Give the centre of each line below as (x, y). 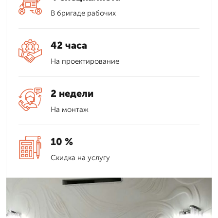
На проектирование (85, 61)
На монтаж (70, 109)
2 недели (72, 93)
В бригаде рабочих (83, 13)
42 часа (69, 45)
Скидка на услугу (80, 158)
